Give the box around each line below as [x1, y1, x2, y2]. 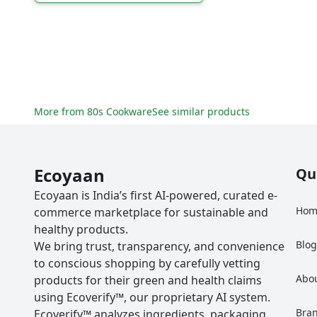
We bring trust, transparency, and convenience [34, 238, 284, 254]
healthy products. [34, 221, 128, 237]
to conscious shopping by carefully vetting [34, 255, 260, 271]
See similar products [152, 105, 250, 118]
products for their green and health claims [34, 272, 262, 288]
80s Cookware [87, 105, 152, 118]
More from [34, 105, 87, 118]
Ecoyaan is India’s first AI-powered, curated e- [34, 188, 277, 203]
